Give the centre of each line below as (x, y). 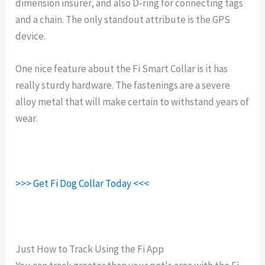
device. (31, 36)
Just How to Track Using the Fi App (90, 249)
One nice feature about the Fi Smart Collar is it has (122, 68)
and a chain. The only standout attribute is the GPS (123, 19)
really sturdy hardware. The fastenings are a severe (123, 85)
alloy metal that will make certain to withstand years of (132, 101)
